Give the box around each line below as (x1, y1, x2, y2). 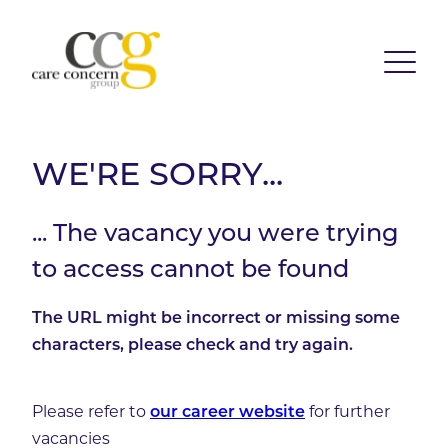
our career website (150, 404, 305, 421)
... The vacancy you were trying (32, 222, 399, 247)
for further (305, 401, 390, 421)
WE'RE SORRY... (32, 160, 283, 193)
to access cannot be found (32, 258, 349, 283)
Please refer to (32, 401, 150, 421)
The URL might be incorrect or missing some (32, 310, 400, 327)
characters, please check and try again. (32, 337, 353, 354)
